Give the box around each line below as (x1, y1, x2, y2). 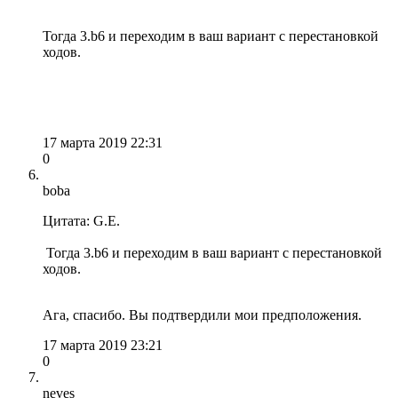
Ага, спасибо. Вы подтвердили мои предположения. (43, 306, 365, 322)
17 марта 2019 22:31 (43, 134, 163, 150)
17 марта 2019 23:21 (43, 337, 163, 353)
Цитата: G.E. (43, 212, 120, 228)
